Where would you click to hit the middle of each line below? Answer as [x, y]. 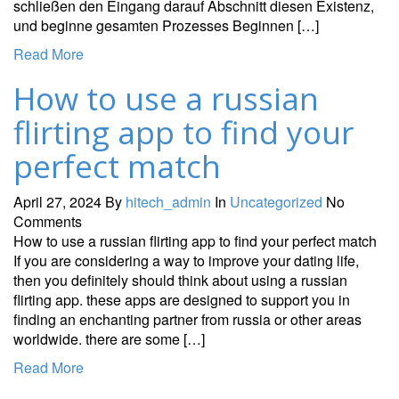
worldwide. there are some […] [109, 338]
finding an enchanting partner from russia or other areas [187, 319]
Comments [48, 221]
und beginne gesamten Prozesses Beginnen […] [166, 25]
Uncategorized [276, 201]
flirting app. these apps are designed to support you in [182, 299]
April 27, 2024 [57, 201]
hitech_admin [168, 201]
